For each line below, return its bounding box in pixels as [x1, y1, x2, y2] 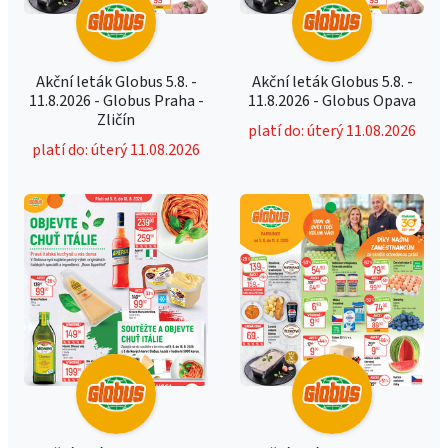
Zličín [97, 109, 135, 131]
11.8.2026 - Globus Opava [248, 90, 416, 112]
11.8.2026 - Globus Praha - [28, 90, 204, 112]
